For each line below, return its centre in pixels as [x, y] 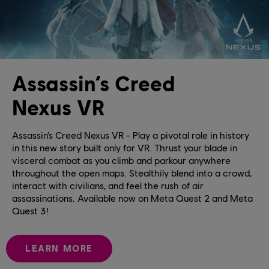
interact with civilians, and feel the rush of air [108, 185]
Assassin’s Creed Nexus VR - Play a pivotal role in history [131, 134]
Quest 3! [30, 210]
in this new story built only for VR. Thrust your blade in [125, 147]
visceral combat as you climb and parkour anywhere [121, 160]
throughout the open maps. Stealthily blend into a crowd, [132, 172]
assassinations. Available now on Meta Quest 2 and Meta [132, 198]
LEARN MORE [59, 248]
